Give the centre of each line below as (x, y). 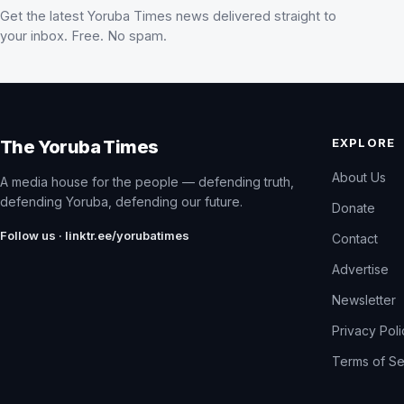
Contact (355, 239)
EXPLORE (363, 143)
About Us (359, 178)
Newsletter (364, 300)
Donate (354, 208)
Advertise (361, 270)
